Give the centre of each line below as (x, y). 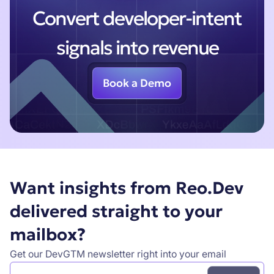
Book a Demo (137, 83)
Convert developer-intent (137, 19)
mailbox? (47, 234)
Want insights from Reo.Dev (126, 188)
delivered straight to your (116, 211)
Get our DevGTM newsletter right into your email (118, 254)
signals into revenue (137, 48)
